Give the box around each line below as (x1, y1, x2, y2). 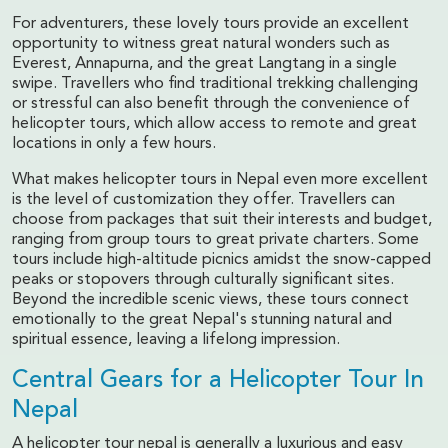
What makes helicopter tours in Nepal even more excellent (12, 171, 428, 188)
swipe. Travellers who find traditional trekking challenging (12, 75, 418, 92)
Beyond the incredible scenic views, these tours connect (12, 291, 409, 308)
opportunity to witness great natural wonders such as (12, 35, 390, 52)
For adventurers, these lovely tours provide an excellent (12, 15, 409, 32)
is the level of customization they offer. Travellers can (12, 191, 395, 208)
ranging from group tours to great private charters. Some (12, 231, 419, 248)
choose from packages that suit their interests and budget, (12, 211, 432, 228)
